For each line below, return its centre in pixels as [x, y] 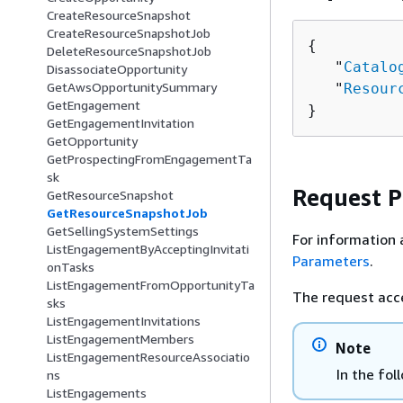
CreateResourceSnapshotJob [129, 33]
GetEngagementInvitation [121, 123]
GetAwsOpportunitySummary [132, 87]
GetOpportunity [92, 141]
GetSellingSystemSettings [123, 231]
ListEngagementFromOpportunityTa [151, 285]
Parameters [331, 261]
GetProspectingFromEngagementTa [149, 159]
